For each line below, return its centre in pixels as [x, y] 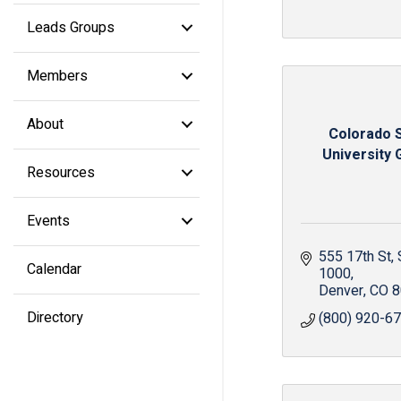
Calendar [54, 269]
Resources [61, 172]
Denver [341, 291]
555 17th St [355, 257]
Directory [55, 317]
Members [57, 76]
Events [48, 221]
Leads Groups [71, 27]
